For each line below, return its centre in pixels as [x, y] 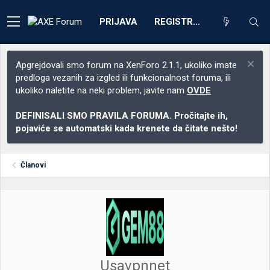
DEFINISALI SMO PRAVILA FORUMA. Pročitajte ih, [122, 116]
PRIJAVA [118, 21]
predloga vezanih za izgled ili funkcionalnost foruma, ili [123, 78]
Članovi [33, 165]
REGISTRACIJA [196, 21]
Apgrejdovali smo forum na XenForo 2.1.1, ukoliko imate [126, 65]
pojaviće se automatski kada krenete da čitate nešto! [127, 128]
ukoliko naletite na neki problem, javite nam [101, 90]
